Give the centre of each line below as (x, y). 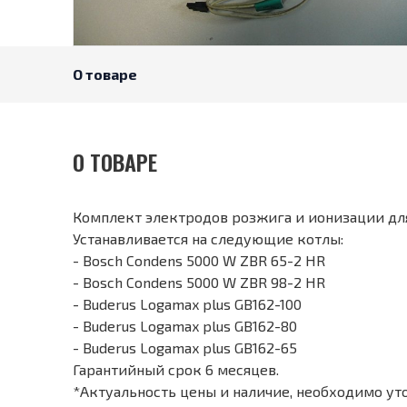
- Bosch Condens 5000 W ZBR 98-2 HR (199, 282)
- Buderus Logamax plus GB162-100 (187, 303)
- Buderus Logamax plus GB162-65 (185, 347)
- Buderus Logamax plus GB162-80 (185, 325)
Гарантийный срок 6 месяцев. (176, 369)
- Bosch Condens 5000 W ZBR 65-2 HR (199, 260)
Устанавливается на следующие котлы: (208, 238)
